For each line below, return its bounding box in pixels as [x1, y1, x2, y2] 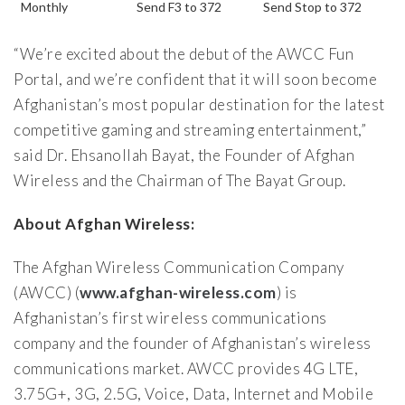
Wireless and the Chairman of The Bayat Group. [14, 171, 346, 191]
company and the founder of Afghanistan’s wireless [14, 334, 372, 353]
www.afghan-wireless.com [80, 283, 277, 303]
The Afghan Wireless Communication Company [14, 258, 344, 278]
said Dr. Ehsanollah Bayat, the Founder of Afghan [14, 146, 354, 165]
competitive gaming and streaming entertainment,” [14, 120, 366, 140]
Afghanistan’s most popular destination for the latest [14, 95, 385, 115]
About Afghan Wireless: [14, 214, 194, 234]
